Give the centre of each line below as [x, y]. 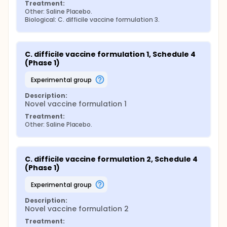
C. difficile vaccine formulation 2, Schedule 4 [111, 159]
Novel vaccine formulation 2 [77, 209]
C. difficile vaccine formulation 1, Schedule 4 [110, 54]
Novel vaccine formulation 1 [76, 104]
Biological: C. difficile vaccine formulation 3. [92, 20]
